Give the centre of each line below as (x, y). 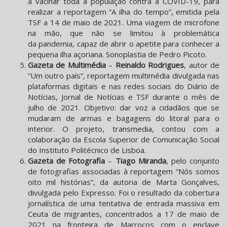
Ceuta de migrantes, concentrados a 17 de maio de (124, 214)
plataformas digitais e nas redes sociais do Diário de (124, 86)
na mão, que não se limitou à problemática (124, 33)
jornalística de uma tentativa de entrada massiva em (124, 203)
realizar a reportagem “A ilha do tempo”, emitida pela (124, 12)
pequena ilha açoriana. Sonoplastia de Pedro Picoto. (117, 54)
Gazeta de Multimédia (68, 65)
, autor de (202, 65)
